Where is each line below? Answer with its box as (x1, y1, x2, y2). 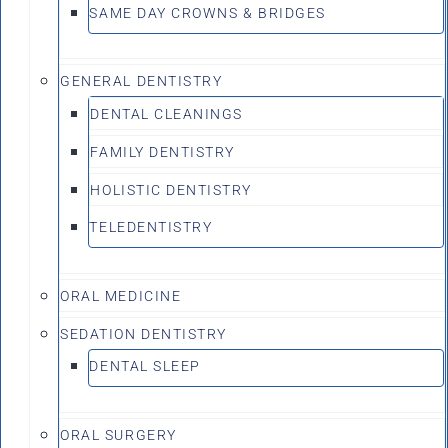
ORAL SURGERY (60, 426, 177, 443)
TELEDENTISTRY (89, 219, 213, 236)
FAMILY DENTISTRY (90, 144, 235, 161)
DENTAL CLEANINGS (90, 106, 243, 123)
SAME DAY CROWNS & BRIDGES (89, 4, 326, 21)
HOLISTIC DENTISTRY (90, 182, 253, 199)
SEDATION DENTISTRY (60, 325, 227, 342)
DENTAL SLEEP (89, 357, 201, 374)
